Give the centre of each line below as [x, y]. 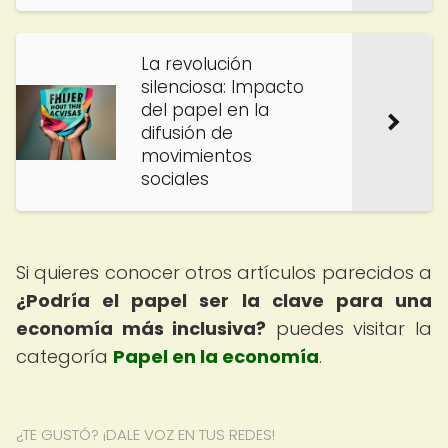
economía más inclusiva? [141, 328]
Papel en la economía [216, 356]
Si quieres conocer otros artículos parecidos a [224, 272]
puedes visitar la [349, 328]
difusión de [187, 133]
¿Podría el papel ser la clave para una [224, 300]
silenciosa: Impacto [222, 87]
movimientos [196, 156]
